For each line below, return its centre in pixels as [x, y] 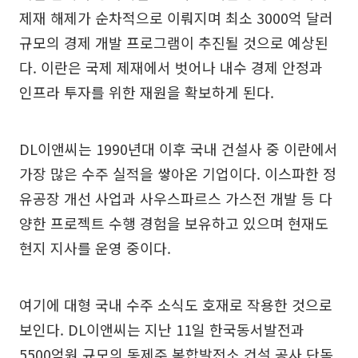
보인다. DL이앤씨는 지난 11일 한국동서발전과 [162, 329]
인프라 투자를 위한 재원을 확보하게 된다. [147, 91]
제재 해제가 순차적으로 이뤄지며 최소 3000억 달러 [176, 17]
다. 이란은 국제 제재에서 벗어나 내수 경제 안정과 [171, 67]
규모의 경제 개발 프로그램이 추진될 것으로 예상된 [174, 42]
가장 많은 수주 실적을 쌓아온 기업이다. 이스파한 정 [178, 173]
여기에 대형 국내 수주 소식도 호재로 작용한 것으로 [176, 304]
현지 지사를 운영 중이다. [95, 247]
